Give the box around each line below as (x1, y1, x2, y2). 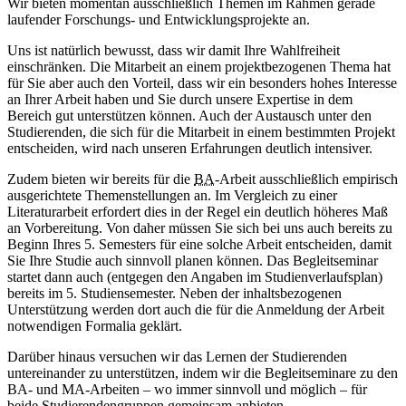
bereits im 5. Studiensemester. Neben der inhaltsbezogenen (7, 285, 342, 302)
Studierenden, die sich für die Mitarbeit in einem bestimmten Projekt (7, 124, 395, 140)
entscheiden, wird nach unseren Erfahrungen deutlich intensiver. (7, 140, 372, 157)
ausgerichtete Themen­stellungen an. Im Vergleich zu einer (7, 188, 337, 204)
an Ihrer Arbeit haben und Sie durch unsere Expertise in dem (7, 92, 353, 108)
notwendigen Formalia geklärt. (7, 318, 182, 334)
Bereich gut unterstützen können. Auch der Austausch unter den (7, 108, 372, 124)
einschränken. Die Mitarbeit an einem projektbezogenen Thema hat (7, 59, 391, 75)
